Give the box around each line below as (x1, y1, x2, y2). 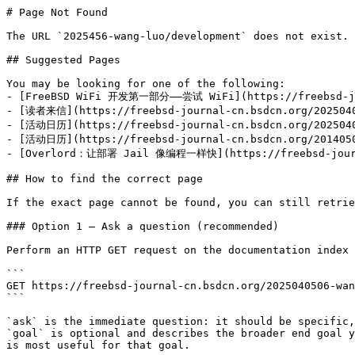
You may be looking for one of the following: (6, 78, 285, 90)
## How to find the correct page (6, 173, 203, 185)
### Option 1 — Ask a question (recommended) (6, 220, 279, 232)
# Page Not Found (6, 6, 108, 18)
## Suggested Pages (6, 54, 120, 66)
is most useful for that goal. (6, 339, 190, 351)
